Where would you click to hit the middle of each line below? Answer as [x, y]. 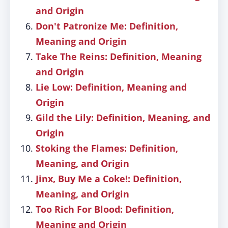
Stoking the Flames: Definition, [107, 148]
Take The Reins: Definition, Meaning [119, 56]
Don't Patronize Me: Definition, [107, 26]
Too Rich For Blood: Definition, [105, 209]
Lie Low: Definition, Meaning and [111, 87]
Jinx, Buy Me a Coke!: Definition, [109, 179]
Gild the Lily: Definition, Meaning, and [123, 118]
